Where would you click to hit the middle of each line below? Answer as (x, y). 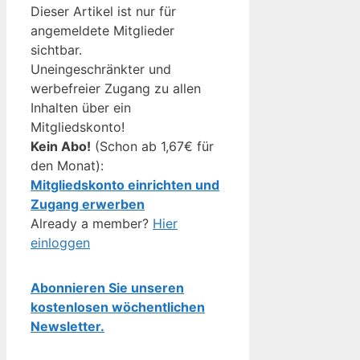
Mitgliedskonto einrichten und (125, 184)
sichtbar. (56, 49)
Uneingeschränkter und (101, 69)
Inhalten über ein (81, 107)
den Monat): (67, 165)
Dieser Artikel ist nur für (103, 11)
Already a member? (92, 223)
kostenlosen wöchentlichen (118, 307)
